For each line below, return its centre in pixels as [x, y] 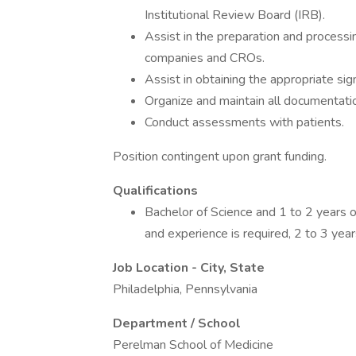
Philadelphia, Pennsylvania [185, 289]
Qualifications [155, 191]
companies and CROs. [205, 58]
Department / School [177, 323]
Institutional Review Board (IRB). [235, 15]
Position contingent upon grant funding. [220, 157]
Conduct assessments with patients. [244, 122]
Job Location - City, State [189, 268]
